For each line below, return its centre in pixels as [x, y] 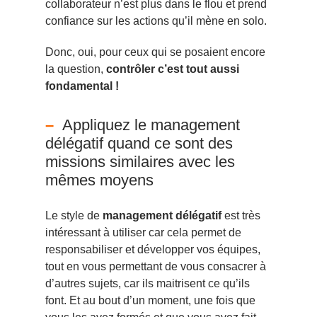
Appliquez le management [151, 125]
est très [241, 215]
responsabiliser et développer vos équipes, [153, 249]
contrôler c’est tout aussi [173, 69]
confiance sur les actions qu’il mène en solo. [156, 21]
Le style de [74, 215]
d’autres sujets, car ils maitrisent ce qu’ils [148, 283]
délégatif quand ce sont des [139, 143]
